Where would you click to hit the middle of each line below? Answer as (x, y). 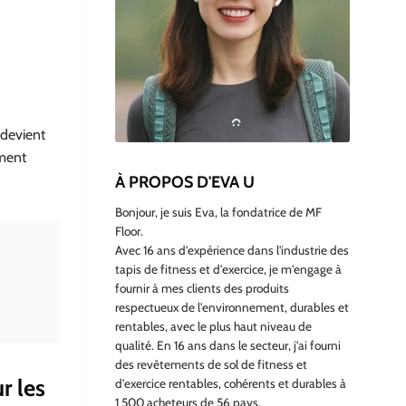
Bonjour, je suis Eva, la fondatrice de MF (218, 213)
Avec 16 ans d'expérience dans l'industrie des (232, 251)
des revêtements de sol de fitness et (211, 365)
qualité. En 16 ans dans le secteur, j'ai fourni (228, 346)
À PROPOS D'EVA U (185, 183)
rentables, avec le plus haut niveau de (213, 327)
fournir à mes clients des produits (202, 289)
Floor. (129, 232)
